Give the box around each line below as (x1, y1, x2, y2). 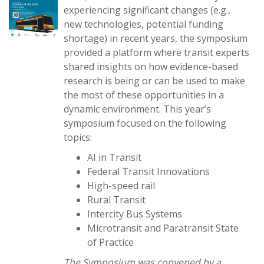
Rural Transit (87, 193, 146, 206)
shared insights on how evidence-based (64, 60, 238, 73)
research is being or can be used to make (64, 74, 245, 87)
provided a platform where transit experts (64, 46, 249, 59)
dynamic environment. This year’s (64, 103, 211, 115)
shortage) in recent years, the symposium (64, 32, 247, 45)
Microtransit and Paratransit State (87, 222, 239, 235)
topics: (64, 131, 92, 144)
